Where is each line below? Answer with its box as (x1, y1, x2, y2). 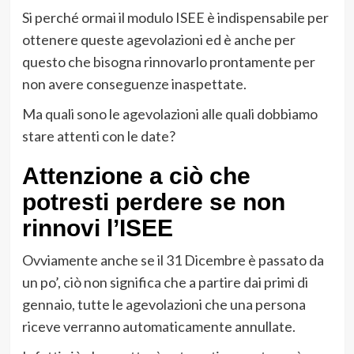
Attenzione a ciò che (21, 162, 250, 189)
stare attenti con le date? (21, 126, 175, 145)
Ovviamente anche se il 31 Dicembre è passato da (21, 250, 324, 269)
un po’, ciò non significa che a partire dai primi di (21, 273, 308, 291)
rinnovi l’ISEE (21, 214, 173, 241)
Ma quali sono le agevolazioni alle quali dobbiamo (21, 104, 318, 122)
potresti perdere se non (21, 188, 285, 215)
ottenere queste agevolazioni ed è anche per (21, 30, 296, 48)
